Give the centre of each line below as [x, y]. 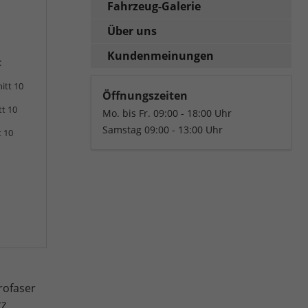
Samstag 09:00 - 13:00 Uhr [163, 129]
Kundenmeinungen [161, 55]
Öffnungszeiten [145, 95]
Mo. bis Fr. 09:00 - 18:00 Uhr [167, 113]
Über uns [132, 31]
